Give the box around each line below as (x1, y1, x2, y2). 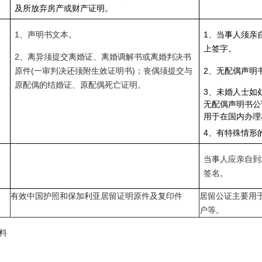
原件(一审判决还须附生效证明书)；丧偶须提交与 (14, 66, 192, 75)
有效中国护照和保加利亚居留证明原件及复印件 (10, 191, 182, 201)
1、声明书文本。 (14, 30, 77, 39)
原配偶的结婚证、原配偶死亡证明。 (14, 80, 146, 89)
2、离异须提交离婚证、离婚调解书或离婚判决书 (14, 52, 191, 61)
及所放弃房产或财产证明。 (14, 4, 113, 13)
